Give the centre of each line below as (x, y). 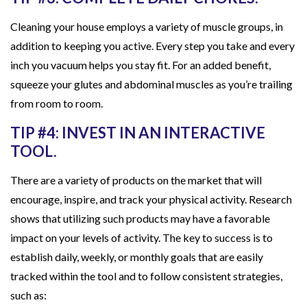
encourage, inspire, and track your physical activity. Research (151, 199)
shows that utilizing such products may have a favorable (140, 218)
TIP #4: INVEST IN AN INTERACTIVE (138, 132)
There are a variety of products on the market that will (136, 180)
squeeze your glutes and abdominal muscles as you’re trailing (152, 84)
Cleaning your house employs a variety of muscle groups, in (147, 26)
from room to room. (57, 103)
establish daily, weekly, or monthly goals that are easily (137, 256)
